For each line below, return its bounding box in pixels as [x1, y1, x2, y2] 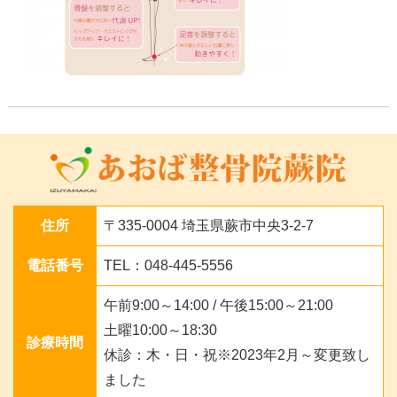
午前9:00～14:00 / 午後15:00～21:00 [104, 298, 333, 314]
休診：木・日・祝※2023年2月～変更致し [104, 347, 370, 363]
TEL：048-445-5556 [104, 258, 233, 274]
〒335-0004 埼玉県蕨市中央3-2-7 [104, 218, 314, 234]
